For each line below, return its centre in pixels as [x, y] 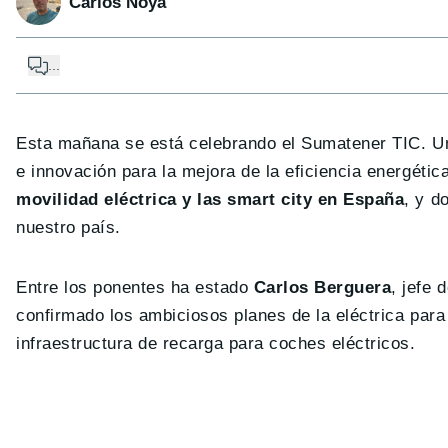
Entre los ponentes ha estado [132, 288]
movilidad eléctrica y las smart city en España [210, 200]
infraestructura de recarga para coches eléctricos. [216, 344]
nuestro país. [68, 228]
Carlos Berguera [320, 288]
